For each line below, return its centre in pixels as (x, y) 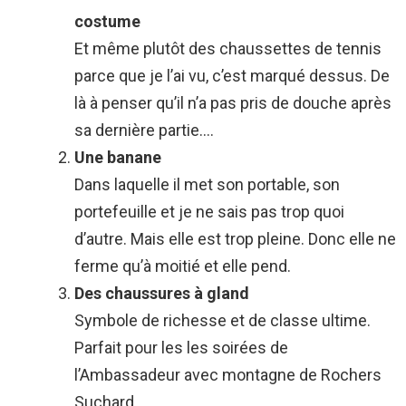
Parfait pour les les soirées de (181, 348)
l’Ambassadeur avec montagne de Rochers (228, 375)
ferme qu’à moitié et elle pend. (183, 266)
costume (109, 22)
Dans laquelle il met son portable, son (207, 185)
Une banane (120, 158)
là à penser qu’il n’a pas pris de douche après (233, 103)
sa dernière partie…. (144, 130)
